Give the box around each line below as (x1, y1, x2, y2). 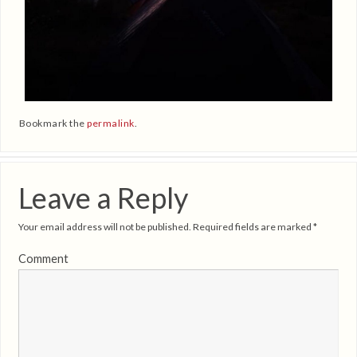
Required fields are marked (190, 221, 313, 233)
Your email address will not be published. (18, 221, 191, 233)
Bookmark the (18, 117, 88, 130)
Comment (18, 251, 69, 265)
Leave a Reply (18, 180, 188, 216)
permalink (87, 117, 135, 130)
